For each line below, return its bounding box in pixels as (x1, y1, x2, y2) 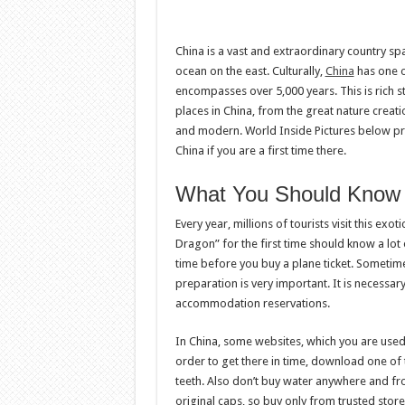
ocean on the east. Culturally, (174, 64, 325, 78)
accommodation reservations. (174, 297, 330, 310)
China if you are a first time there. (174, 144, 346, 157)
